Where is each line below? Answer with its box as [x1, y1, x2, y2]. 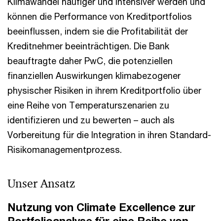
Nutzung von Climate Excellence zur [7, 201, 195, 214]
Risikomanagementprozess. [7, 144, 122, 155]
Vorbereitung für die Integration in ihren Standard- [7, 129, 211, 140]
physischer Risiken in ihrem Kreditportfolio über [7, 85, 201, 96]
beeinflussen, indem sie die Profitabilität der [7, 26, 188, 37]
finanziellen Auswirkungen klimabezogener [7, 70, 181, 81]
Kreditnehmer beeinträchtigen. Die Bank [7, 40, 169, 51]
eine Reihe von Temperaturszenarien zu [7, 100, 169, 110]
